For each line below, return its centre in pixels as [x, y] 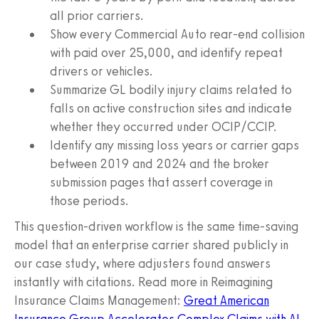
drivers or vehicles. [101, 71]
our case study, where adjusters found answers [142, 263]
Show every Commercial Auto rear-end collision [177, 34]
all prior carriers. [97, 15]
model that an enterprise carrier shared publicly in [151, 245]
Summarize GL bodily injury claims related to [171, 89]
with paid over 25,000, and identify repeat [166, 52]
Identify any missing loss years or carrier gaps [174, 145]
